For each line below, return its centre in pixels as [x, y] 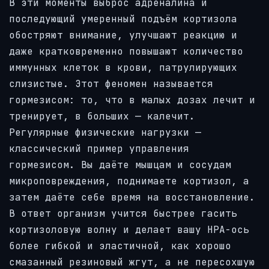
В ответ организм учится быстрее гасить [123, 214]
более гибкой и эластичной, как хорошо [120, 246]
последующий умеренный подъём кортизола [123, 19]
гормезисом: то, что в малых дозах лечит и [132, 100]
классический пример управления [99, 149]
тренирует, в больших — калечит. [102, 116]
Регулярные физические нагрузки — [105, 133]
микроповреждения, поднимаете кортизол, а [129, 181]
